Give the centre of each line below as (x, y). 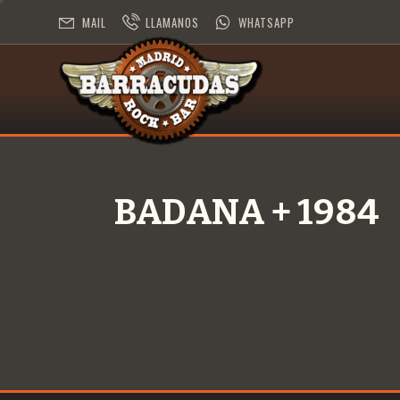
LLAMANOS (172, 22)
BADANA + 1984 (247, 212)
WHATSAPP (267, 22)
